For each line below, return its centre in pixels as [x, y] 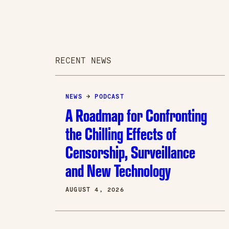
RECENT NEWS [83, 61]
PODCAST [109, 97]
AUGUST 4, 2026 [95, 190]
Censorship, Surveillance [130, 152]
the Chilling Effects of [121, 134]
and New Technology [118, 171]
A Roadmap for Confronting [136, 116]
